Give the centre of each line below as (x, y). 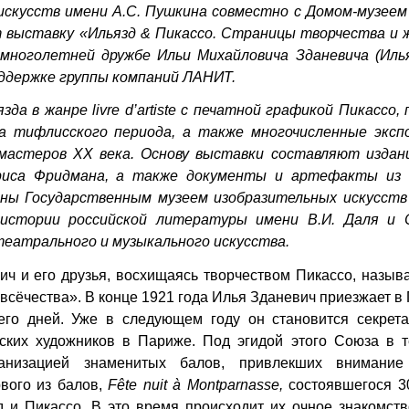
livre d (113, 110)
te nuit (146, 385)
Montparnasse (233, 385)
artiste (156, 110)
